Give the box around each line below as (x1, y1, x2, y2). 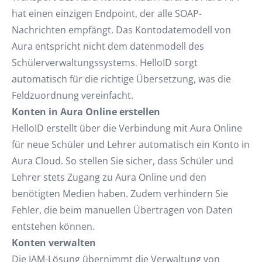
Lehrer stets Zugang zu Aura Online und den (12, 171, 206, 184)
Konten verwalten (12, 236, 96, 249)
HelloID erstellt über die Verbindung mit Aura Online (12, 122, 242, 135)
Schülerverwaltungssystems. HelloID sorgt (12, 56, 198, 69)
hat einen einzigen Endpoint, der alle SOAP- (12, 7, 202, 20)
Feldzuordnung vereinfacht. (12, 89, 133, 102)
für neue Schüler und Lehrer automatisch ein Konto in (12, 138, 250, 151)
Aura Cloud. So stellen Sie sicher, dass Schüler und (12, 154, 233, 167)
